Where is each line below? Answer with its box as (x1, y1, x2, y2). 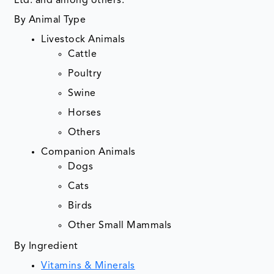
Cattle (68, 50, 97, 60)
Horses (68, 108, 102, 119)
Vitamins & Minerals (41, 261, 135, 272)
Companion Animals (41, 147, 136, 158)
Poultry (68, 69, 102, 80)
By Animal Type (14, 15, 86, 26)
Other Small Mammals (68, 221, 175, 231)
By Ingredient (14, 242, 78, 252)
